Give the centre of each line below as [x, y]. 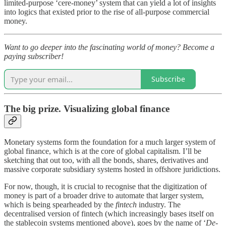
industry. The [159, 205]
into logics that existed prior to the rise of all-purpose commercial [107, 12]
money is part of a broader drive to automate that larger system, [104, 196]
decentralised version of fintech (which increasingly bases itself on [109, 214]
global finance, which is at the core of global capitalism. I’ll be [103, 151]
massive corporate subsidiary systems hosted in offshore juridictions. [112, 169]
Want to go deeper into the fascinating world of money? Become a [109, 47]
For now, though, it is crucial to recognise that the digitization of [105, 187]
